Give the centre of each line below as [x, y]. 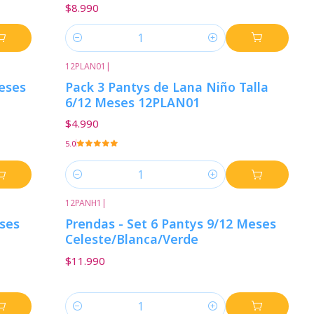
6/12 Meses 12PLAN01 [133, 102]
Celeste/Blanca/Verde [132, 239]
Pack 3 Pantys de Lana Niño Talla [167, 87]
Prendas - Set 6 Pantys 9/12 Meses [171, 224]
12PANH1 [84, 203]
